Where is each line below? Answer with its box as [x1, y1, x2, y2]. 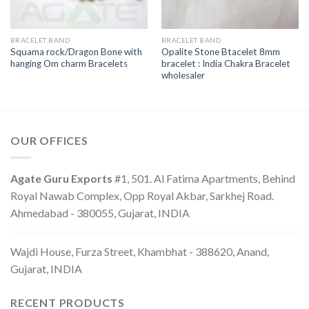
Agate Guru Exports [10, 171, 112, 185]
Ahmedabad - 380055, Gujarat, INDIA [10, 206, 190, 219]
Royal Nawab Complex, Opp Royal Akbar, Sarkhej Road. [10, 188, 274, 202]
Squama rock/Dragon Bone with [10, 46, 142, 57]
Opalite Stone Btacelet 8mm [161, 46, 280, 57]
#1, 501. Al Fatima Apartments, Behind [112, 171, 295, 185]
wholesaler [161, 70, 205, 81]
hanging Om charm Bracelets [10, 58, 128, 69]
